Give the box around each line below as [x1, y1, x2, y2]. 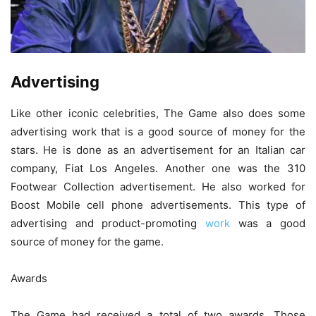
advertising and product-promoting [11, 217, 205, 231]
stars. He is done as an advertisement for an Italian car [11, 143, 305, 157]
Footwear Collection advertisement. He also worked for [11, 180, 305, 194]
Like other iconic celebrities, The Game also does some [11, 107, 305, 121]
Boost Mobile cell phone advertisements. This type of [11, 198, 305, 212]
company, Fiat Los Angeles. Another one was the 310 [11, 162, 305, 176]
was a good [230, 217, 305, 231]
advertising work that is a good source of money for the [11, 125, 305, 139]
